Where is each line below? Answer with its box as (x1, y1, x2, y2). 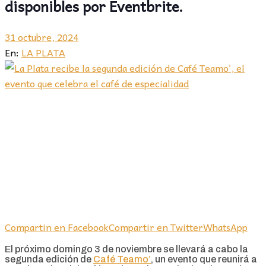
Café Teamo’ (93, 254, 151, 264)
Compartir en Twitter (109, 218, 203, 235)
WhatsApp (203, 218, 248, 235)
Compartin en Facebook (5, 218, 109, 235)
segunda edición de (5, 254, 93, 264)
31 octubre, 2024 (5, 28, 78, 45)
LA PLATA (21, 44, 65, 60)
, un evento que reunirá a (151, 254, 257, 264)
